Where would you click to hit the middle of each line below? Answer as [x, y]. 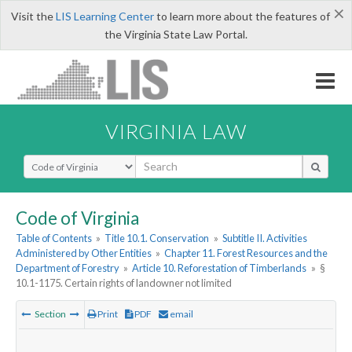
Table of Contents [54, 238]
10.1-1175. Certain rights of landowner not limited [124, 283]
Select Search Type [70, 161]
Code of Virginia [77, 218]
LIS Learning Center [104, 16]
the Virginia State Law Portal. [176, 34]
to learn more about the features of [242, 16]
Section [50, 314]
